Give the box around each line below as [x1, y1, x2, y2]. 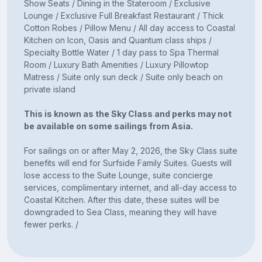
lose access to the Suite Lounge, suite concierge [23, 170, 213, 180]
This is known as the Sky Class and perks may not [23, 108, 232, 119]
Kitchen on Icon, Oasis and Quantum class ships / [23, 35, 212, 45]
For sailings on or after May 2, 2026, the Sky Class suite [23, 145, 237, 156]
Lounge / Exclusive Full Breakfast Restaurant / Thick [23, 10, 224, 20]
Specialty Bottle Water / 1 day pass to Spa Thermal [23, 47, 219, 57]
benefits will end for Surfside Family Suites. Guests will [23, 157, 232, 168]
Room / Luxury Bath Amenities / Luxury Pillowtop [23, 59, 209, 70]
